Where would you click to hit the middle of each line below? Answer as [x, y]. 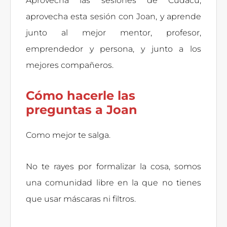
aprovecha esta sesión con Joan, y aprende [113, 16]
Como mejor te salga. [68, 135]
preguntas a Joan [82, 109]
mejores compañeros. [70, 65]
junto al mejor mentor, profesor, [113, 32]
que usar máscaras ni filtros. [81, 199]
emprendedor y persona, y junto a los [113, 49]
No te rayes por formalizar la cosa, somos [113, 166]
